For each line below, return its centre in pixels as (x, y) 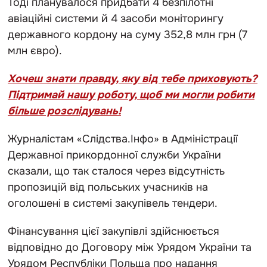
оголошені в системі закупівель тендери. (114, 203)
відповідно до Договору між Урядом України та (130, 247)
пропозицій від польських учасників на (108, 187)
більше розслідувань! (64, 111)
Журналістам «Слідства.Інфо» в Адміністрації (123, 139)
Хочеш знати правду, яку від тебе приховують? (133, 78)
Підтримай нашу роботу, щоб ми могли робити (131, 94)
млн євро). (36, 50)
